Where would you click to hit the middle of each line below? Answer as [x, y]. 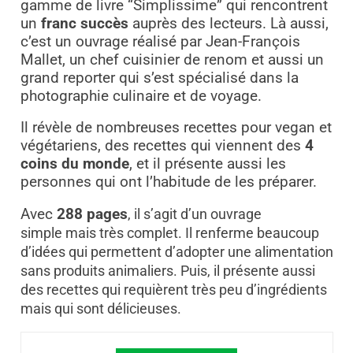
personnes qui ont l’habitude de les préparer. [168, 182]
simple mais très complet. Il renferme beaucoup [169, 232]
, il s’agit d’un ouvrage [194, 214]
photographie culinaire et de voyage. [141, 96]
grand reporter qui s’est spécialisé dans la [159, 78]
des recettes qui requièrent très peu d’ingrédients [173, 289]
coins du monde [74, 163]
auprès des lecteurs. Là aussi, [228, 23]
